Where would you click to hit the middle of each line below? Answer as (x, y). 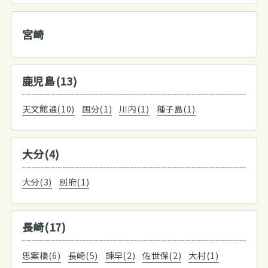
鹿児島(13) (50, 80)
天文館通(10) (48, 108)
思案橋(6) (41, 255)
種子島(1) (176, 108)
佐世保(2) (162, 255)
